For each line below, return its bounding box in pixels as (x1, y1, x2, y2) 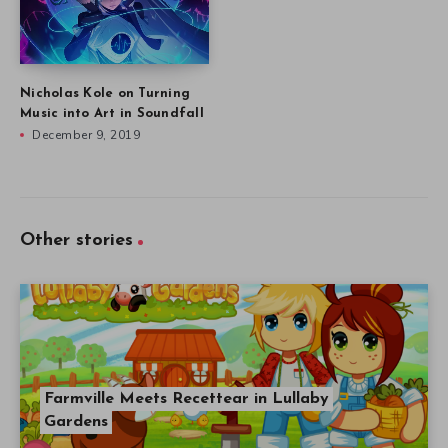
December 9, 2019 (32, 127, 140, 144)
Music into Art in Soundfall (20, 107, 204, 121)
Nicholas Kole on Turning (20, 87, 190, 101)
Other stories (20, 231, 133, 251)
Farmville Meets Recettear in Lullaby (44, 391, 329, 408)
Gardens (44, 414, 108, 431)
